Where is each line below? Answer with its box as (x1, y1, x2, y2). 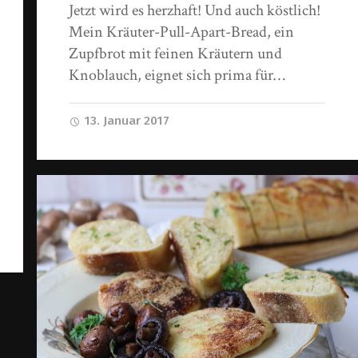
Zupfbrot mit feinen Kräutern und (69, 43, 283, 65)
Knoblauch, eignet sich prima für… (69, 65, 286, 86)
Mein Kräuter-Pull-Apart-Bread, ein (69, 22, 295, 43)
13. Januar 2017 (82, 113, 170, 129)
